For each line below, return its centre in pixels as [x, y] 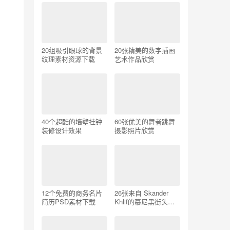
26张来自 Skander [141, 193]
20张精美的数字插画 [145, 50]
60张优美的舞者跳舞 [145, 121]
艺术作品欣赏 [135, 59]
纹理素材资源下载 [68, 59]
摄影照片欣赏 [135, 130]
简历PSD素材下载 [69, 202]
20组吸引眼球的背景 [72, 50]
